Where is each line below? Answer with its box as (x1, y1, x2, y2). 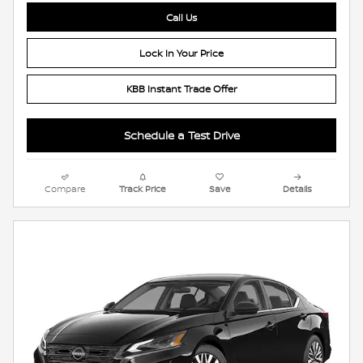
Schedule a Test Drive (123, 127, 240, 143)
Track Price (119, 182, 167, 194)
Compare (45, 182, 87, 194)
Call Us (166, 10, 197, 24)
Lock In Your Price (139, 46, 224, 61)
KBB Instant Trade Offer (126, 82, 237, 96)
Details (283, 182, 313, 194)
